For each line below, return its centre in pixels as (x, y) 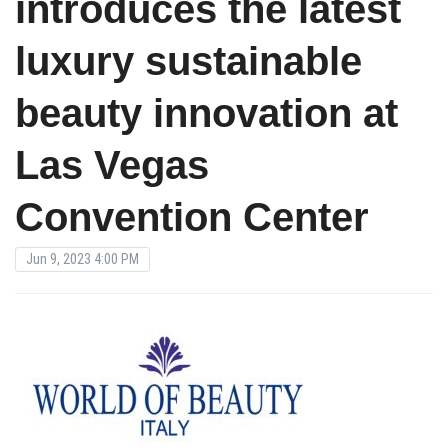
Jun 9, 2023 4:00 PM (82, 259)
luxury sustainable (188, 61)
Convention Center (192, 217)
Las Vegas (112, 165)
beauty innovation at (206, 113)
